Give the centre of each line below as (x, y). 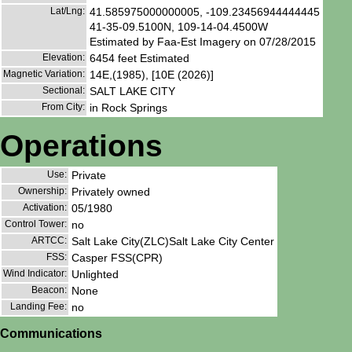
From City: (63, 106)
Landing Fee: (38, 307)
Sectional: (64, 90)
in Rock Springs (128, 107)
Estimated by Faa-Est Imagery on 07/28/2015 (203, 41)
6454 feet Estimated (139, 58)
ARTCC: (49, 241)
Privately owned (111, 192)
